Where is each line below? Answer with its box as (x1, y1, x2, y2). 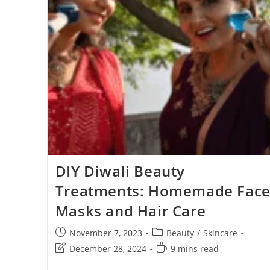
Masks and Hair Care (55, 201, 206, 221)
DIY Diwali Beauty (55, 161, 185, 181)
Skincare (202, 227, 237, 239)
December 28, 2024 (69, 243, 146, 255)
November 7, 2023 (69, 227, 142, 239)
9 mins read (170, 243, 219, 255)
